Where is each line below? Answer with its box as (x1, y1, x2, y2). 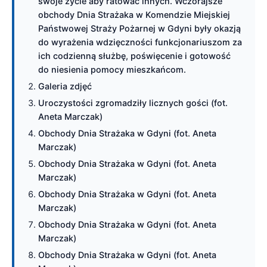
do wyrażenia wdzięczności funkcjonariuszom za (38, 37, 242, 47)
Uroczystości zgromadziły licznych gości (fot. (38, 98, 228, 108)
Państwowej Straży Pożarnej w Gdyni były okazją (38, 23, 241, 33)
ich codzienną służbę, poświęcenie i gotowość (38, 51, 231, 61)
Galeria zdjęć (38, 81, 92, 91)
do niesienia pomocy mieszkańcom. (38, 64, 186, 74)
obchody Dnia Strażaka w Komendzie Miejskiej (38, 10, 230, 20)
